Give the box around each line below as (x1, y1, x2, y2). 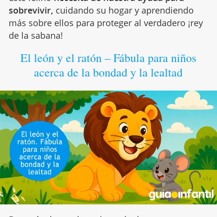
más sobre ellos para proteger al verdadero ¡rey (8, 17, 203, 29)
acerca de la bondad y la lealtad (34, 64, 183, 80)
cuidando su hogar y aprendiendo (53, 4, 194, 16)
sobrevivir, (8, 4, 53, 16)
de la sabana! (8, 30, 63, 42)
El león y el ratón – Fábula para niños (20, 50, 197, 66)
